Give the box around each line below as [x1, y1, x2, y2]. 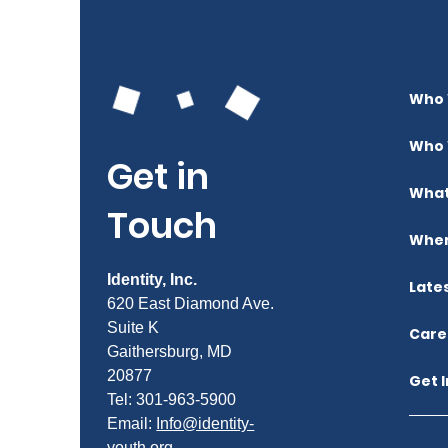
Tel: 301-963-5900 [107, 391, 237, 408]
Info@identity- [156, 415, 255, 432]
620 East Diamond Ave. [107, 295, 275, 312]
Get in [107, 152, 210, 201]
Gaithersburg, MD [107, 343, 233, 360]
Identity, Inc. [107, 271, 198, 288]
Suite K [107, 319, 160, 336]
